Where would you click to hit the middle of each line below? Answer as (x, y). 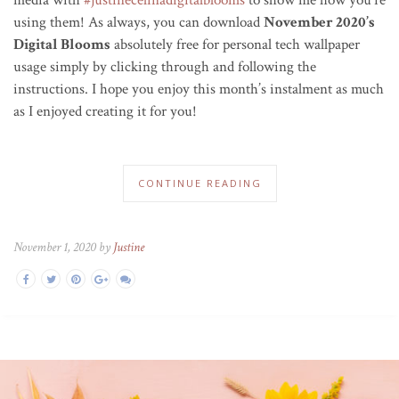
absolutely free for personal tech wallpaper (235, 44)
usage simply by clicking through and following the (165, 66)
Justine (129, 247)
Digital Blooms (62, 44)
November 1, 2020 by (63, 247)
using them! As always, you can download (138, 22)
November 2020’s (319, 22)
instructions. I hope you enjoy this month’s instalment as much (199, 89)
